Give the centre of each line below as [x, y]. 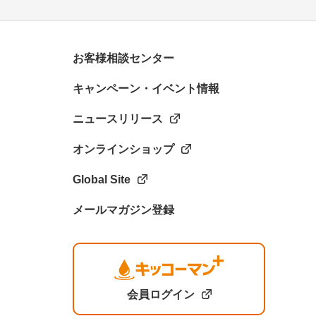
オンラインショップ [123, 150]
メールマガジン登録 [123, 210]
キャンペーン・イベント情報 [146, 89]
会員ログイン [160, 295]
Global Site [102, 180]
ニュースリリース [118, 119]
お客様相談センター [123, 59]
